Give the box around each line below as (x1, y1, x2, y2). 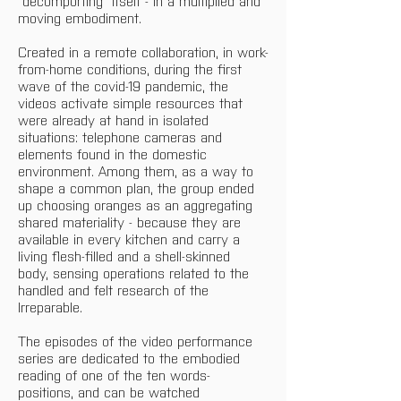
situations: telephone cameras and (18, 128, 226, 146)
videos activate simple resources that (18, 94, 247, 112)
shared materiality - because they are (18, 213, 245, 231)
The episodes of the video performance (18, 332, 257, 350)
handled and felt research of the (18, 281, 213, 299)
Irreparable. (18, 298, 87, 316)
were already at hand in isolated (18, 111, 213, 129)
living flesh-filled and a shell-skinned (18, 247, 235, 265)
